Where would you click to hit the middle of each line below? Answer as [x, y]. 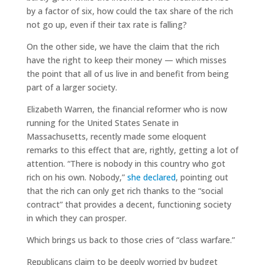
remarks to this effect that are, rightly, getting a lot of [132, 150]
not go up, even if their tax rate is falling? [106, 24]
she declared [151, 177]
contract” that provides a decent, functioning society [129, 204]
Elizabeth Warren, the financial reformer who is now [127, 109]
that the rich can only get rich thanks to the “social [125, 190]
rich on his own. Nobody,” [77, 177]
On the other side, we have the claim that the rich [123, 46]
